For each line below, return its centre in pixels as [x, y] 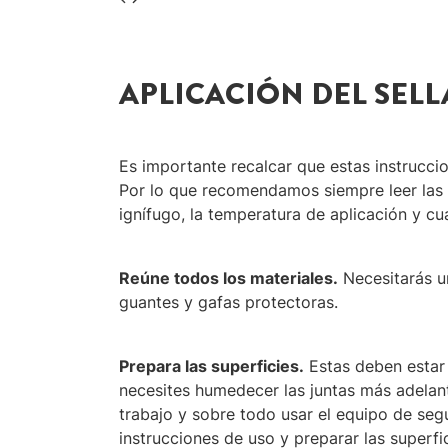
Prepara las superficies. [211, 365]
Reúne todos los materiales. [228, 277]
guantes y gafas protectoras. [228, 301]
